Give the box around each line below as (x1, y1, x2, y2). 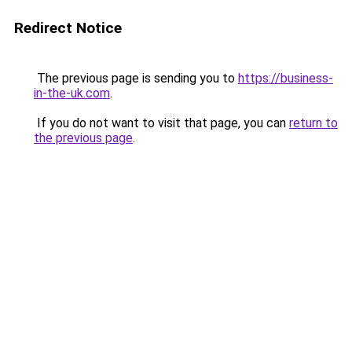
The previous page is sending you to (34, 71, 238, 86)
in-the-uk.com (34, 86, 110, 101)
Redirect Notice (14, 19, 122, 37)
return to (289, 115, 338, 130)
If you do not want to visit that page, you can (34, 115, 289, 130)
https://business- (238, 71, 333, 86)
